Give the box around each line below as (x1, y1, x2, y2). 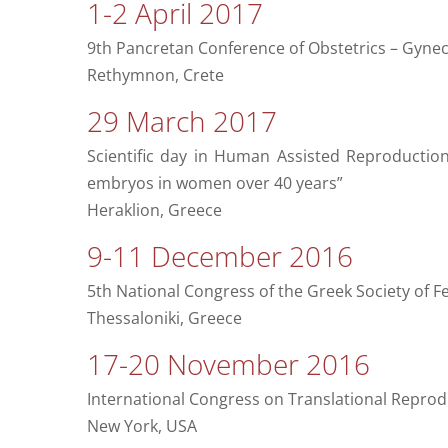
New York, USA (86, 415, 197, 438)
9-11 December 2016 (86, 237, 353, 276)
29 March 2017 (86, 102, 277, 141)
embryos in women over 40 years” (86, 172, 343, 195)
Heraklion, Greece (86, 199, 222, 222)
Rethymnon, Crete (86, 64, 224, 87)
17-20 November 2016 (86, 345, 370, 384)
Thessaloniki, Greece (86, 307, 242, 330)
